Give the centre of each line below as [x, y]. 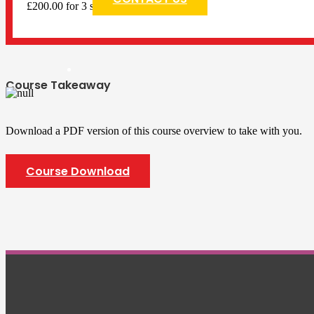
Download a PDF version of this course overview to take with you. [154, 130]
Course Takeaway [58, 85]
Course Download [77, 171]
